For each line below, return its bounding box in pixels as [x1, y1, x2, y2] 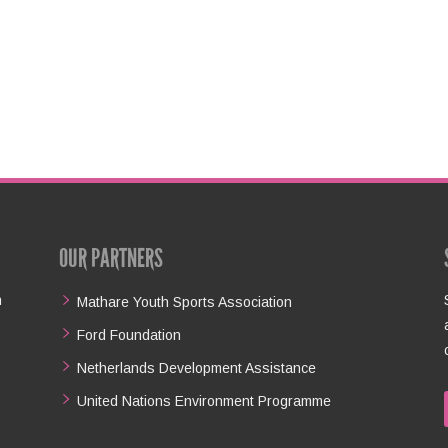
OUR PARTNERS [59, 241, 164, 274]
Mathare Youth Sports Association [77, 293, 293, 310]
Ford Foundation [77, 326, 182, 343]
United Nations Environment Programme [77, 392, 332, 409]
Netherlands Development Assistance [77, 359, 317, 376]
